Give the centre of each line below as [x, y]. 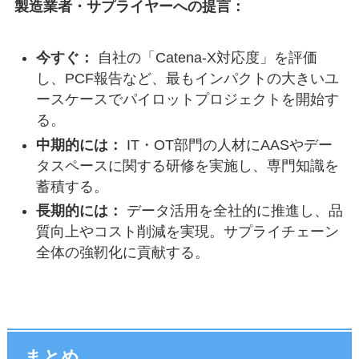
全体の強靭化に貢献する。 [122, 253]
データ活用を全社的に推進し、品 [232, 211]
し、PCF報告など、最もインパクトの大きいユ [187, 79]
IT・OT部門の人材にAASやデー [227, 145]
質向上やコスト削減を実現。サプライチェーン [187, 232]
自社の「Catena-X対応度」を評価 [205, 58]
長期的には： [79, 211]
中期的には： [79, 145]
